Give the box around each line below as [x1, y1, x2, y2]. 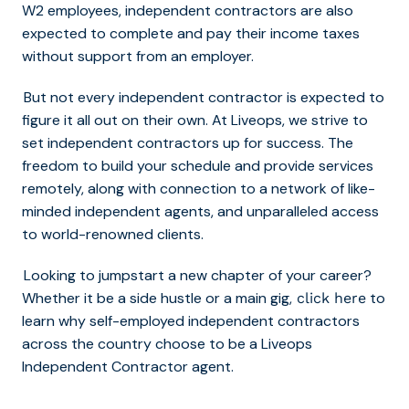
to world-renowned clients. [22, 225, 204, 245]
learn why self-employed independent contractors [22, 311, 360, 331]
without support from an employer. [22, 47, 257, 67]
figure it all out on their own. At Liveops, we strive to [22, 110, 368, 131]
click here [297, 289, 366, 308]
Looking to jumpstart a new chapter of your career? [24, 266, 372, 286]
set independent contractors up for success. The [22, 133, 353, 153]
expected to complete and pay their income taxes [22, 24, 360, 44]
